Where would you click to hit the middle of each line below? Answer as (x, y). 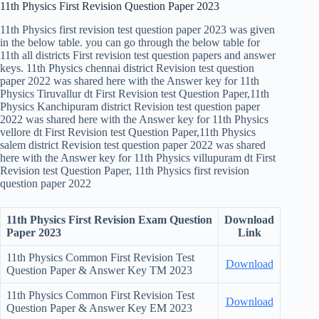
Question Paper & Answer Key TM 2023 (99, 271)
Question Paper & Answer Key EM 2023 (99, 308)
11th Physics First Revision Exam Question (109, 220)
